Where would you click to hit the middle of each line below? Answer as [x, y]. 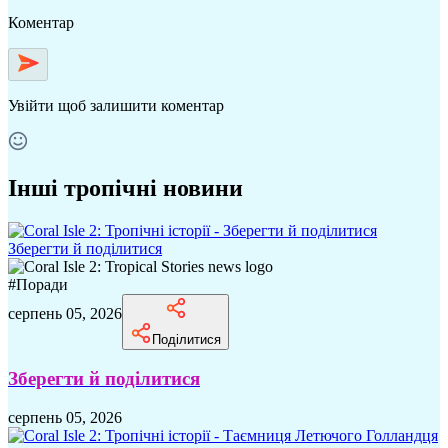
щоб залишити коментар [141, 105]
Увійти [31, 105]
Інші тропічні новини [125, 187]
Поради [42, 284]
